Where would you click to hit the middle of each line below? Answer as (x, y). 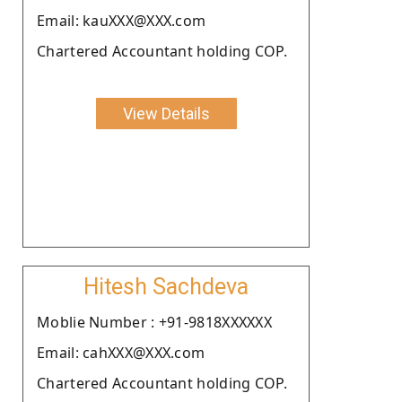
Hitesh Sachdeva (166, 286)
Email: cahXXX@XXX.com (121, 352)
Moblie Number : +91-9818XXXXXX (154, 322)
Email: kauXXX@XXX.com (122, 20)
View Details (166, 113)
